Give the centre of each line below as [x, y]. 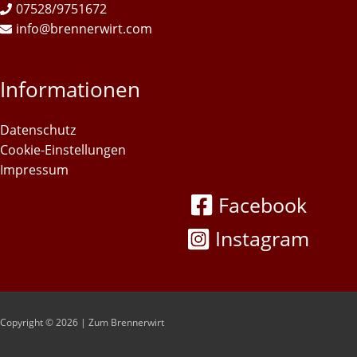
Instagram [262, 239]
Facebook [262, 204]
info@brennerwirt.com [84, 28]
